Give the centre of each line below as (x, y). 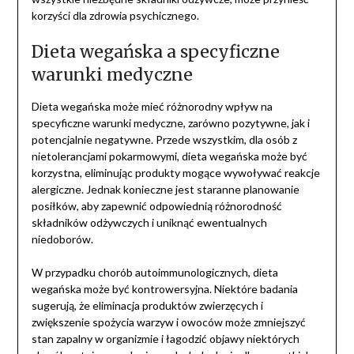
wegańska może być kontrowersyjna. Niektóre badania (164, 289)
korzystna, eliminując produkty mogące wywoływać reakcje (175, 173)
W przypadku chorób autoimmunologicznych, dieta (154, 273)
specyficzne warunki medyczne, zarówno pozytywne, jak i (170, 123)
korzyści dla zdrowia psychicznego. (115, 16)
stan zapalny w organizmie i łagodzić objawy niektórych (165, 339)
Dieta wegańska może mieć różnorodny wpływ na (152, 107)
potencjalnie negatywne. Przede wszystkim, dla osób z (164, 140)
